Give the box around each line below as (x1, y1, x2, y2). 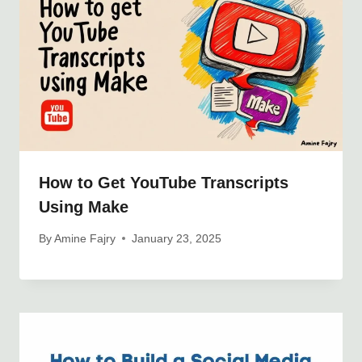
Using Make (39, 198, 128, 217)
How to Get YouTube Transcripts (39, 174, 288, 192)
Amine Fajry (54, 232, 116, 245)
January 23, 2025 (132, 232, 222, 245)
